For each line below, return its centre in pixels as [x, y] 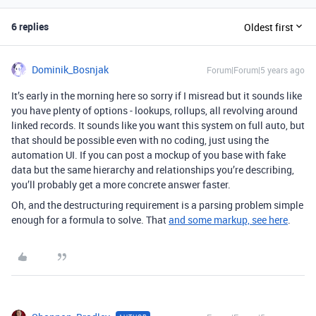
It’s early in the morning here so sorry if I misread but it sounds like [157, 96]
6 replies [30, 26]
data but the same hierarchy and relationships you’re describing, [153, 170]
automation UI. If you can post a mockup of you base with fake [148, 155]
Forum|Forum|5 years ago [256, 70]
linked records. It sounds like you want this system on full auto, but [158, 125]
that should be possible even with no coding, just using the [140, 140]
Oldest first [269, 27]
